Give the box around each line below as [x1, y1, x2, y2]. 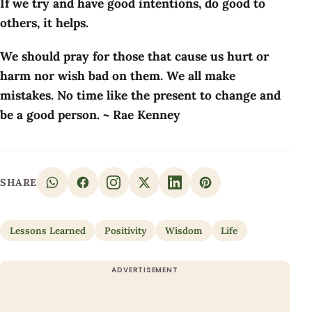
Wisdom [164, 224, 202, 237]
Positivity [104, 224, 146, 237]
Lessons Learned [9, 224, 86, 237]
